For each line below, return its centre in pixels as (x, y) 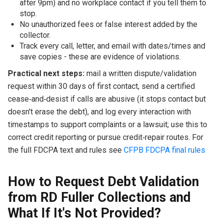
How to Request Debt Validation (103, 181)
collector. (35, 35)
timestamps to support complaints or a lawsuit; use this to (107, 124)
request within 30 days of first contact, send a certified (101, 86)
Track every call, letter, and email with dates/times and (112, 46)
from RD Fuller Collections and (99, 197)
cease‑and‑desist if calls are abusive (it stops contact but (107, 99)
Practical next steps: (46, 73)
